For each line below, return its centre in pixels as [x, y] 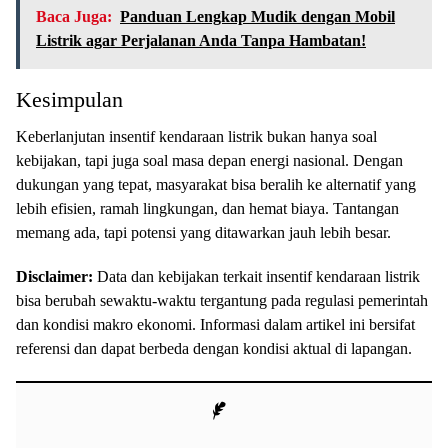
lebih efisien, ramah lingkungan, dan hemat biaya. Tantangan [207, 208]
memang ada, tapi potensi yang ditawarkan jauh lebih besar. [203, 232]
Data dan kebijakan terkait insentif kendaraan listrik [256, 276]
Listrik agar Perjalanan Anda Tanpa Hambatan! [201, 40]
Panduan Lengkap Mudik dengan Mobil [257, 16]
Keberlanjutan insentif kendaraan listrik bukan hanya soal [196, 136]
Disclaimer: [54, 276]
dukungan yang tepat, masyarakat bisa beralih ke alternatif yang [216, 184]
